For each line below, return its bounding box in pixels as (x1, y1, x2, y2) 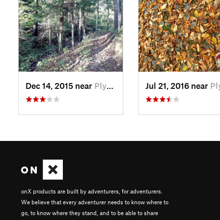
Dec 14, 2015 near (26, 81, 94, 91)
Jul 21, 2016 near (145, 81, 210, 91)
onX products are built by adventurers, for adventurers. (21, 188, 163, 195)
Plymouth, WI (94, 81, 107, 91)
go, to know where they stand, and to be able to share (21, 209, 158, 217)
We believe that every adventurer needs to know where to (21, 198, 168, 206)
